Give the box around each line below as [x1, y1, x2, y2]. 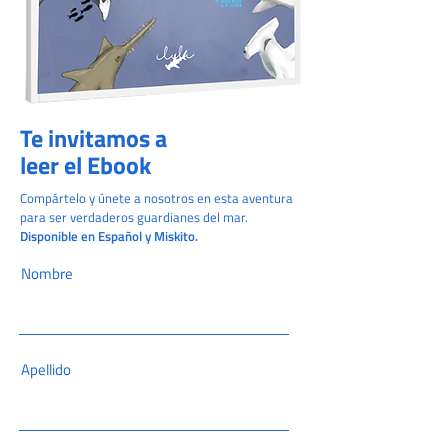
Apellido [21, 358, 71, 381]
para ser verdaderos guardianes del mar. [20, 207, 248, 227]
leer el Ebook [20, 147, 151, 183]
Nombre [21, 262, 73, 285]
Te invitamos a [20, 120, 167, 156]
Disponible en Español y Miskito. [20, 226, 198, 246]
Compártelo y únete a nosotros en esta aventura [20, 188, 293, 208]
